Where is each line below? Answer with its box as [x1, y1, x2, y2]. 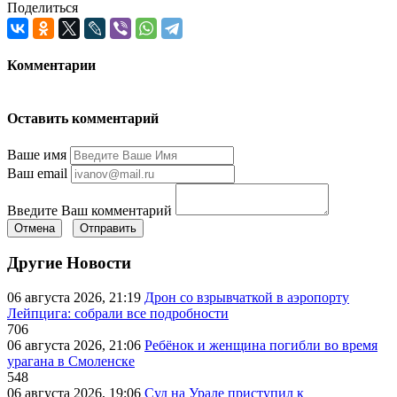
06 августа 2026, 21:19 [7, 290, 144, 306]
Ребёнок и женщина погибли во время [144, 338, 378, 354]
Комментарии [7, 57, 96, 73]
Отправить [80, 221, 136, 235]
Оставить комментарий [7, 111, 159, 127]
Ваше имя [7, 146, 66, 162]
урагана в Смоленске [7, 354, 135, 370]
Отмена [14, 221, 55, 235]
